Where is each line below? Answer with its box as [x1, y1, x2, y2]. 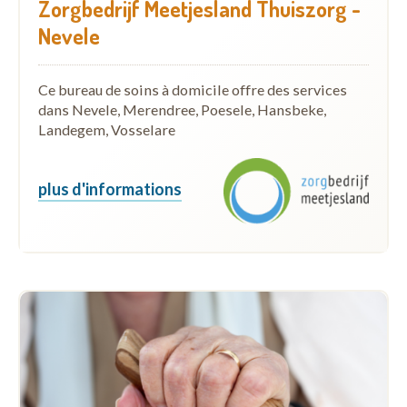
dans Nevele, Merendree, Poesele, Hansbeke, [38, 100, 326, 118]
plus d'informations [38, 178, 182, 199]
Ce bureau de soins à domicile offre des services [38, 80, 347, 98]
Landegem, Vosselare [38, 120, 175, 138]
